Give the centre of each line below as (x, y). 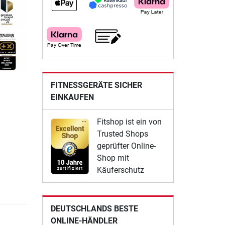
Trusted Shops (122, 134)
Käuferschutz (120, 170)
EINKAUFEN (72, 97)
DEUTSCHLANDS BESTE (94, 209)
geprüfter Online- (126, 146)
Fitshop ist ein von (129, 122)
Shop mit (113, 158)
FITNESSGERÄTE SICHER (96, 85)
